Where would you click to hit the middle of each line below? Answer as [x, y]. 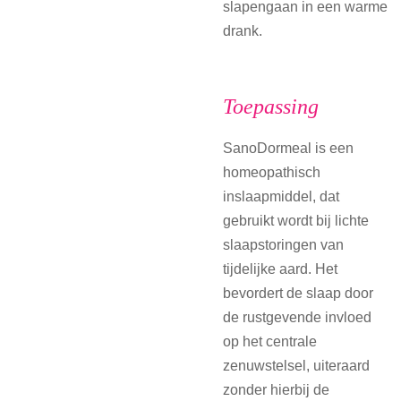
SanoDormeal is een [288, 147]
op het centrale [270, 341]
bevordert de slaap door [298, 292]
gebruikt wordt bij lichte [296, 220]
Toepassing [271, 107]
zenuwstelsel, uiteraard [296, 365]
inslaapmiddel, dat [281, 196]
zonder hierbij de [276, 389]
